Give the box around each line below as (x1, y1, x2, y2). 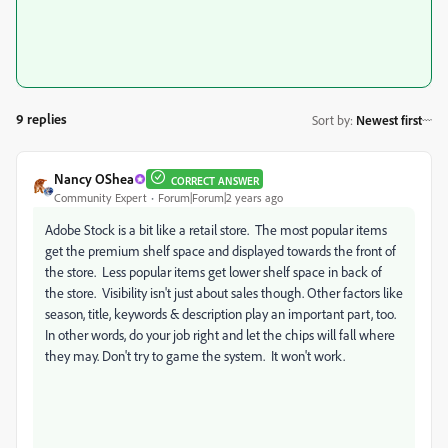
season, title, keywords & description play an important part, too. (45, 305, 399, 322)
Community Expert (54, 190, 147, 205)
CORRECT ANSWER (171, 173, 259, 188)
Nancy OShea (54, 170, 134, 187)
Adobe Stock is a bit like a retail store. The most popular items (45, 221, 387, 238)
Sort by (312, 111, 350, 128)
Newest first (356, 111, 422, 128)
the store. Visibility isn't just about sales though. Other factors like (45, 284, 403, 301)
